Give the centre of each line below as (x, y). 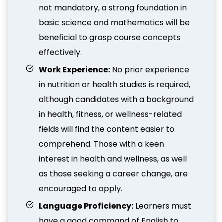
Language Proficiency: (86, 206)
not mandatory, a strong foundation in (113, 8)
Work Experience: (74, 70)
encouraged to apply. (81, 189)
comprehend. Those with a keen (101, 144)
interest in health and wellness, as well (113, 159)
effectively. (60, 52)
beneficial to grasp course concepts (110, 37)
